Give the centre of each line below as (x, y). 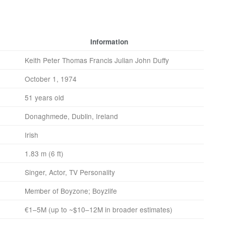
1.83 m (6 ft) (44, 154)
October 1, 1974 (51, 79)
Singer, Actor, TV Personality (70, 172)
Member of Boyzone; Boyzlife (71, 191)
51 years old (44, 98)
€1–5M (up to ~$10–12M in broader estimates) (99, 210)
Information (109, 42)
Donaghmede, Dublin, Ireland (71, 116)
